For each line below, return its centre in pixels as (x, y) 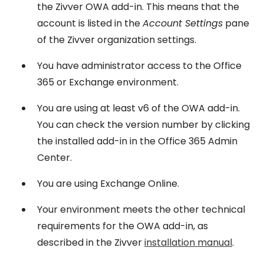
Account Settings (183, 23)
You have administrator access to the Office (139, 66)
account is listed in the (90, 23)
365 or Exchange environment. (108, 82)
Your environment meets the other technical (141, 209)
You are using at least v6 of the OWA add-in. (138, 108)
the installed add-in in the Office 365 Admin (137, 141)
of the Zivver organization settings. (117, 40)
